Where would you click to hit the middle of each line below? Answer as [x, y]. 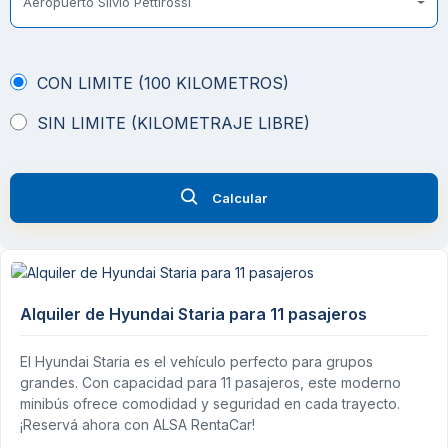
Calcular [239, 197]
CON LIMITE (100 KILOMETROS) [162, 83]
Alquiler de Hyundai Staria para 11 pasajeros [193, 313]
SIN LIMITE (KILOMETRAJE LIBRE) [173, 123]
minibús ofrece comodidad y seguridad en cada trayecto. [210, 403]
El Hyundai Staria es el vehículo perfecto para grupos [196, 361]
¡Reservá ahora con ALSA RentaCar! [137, 424]
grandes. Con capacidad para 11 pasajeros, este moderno [210, 382]
